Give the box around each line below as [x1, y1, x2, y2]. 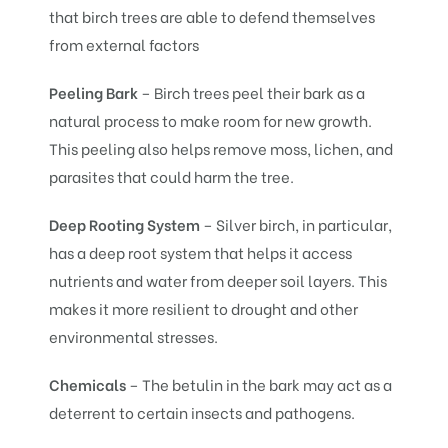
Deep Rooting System [49, 212, 201, 235]
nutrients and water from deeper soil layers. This [49, 268, 388, 291]
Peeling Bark [49, 80, 139, 103]
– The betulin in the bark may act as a [129, 372, 393, 395]
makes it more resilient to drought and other [49, 296, 359, 319]
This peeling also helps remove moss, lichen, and [49, 136, 394, 159]
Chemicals [49, 372, 130, 395]
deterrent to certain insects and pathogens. [49, 400, 356, 423]
